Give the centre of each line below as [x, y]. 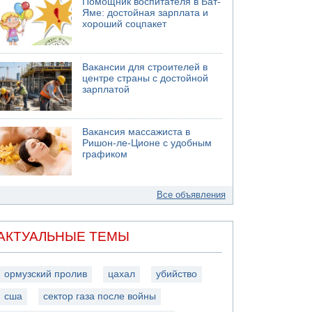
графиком [105, 154]
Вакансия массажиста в [136, 132]
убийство [177, 274]
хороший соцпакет [125, 24]
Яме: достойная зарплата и [146, 13]
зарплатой [106, 89]
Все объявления [191, 195]
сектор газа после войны [100, 296]
